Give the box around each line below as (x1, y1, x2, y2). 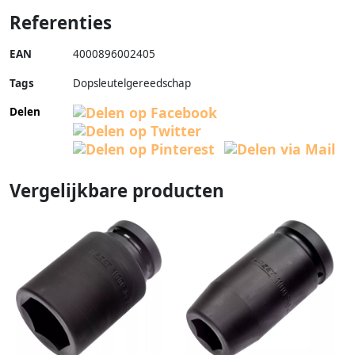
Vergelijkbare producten (10, 177, 224, 203)
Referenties (10, 10, 112, 35)
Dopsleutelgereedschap (73, 75, 191, 90)
